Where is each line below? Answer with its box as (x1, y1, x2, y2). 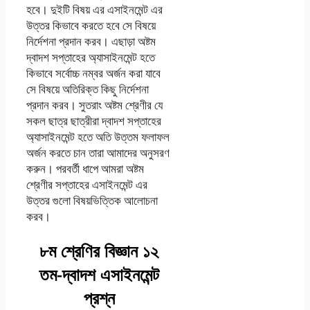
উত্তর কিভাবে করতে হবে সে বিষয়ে (26, 17, 156, 34)
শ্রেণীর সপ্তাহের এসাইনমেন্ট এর (26, 176, 147, 193)
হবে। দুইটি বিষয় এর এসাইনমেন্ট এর (26, 1, 163, 18)
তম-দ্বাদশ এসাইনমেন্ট (39, 262, 159, 286)
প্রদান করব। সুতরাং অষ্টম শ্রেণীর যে (26, 97, 163, 113)
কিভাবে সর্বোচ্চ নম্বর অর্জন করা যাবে (26, 65, 161, 82)
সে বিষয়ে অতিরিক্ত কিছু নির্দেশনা (26, 81, 149, 98)
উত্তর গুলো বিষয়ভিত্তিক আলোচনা (26, 192, 158, 209)
